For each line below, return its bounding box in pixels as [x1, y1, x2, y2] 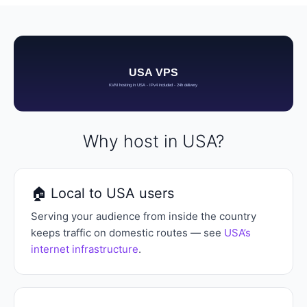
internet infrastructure [31, 243, 138, 256]
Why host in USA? [83, 131, 224, 152]
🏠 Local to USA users [31, 185, 174, 202]
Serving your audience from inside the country [31, 210, 256, 223]
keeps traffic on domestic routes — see [31, 226, 224, 240]
